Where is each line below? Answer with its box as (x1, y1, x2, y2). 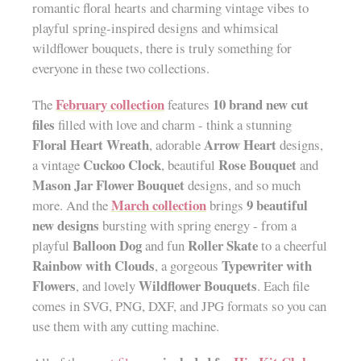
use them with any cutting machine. (32, 317, 219, 336)
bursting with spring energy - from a (99, 216, 297, 235)
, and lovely (76, 276, 139, 296)
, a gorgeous (155, 256, 222, 276)
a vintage (32, 156, 83, 175)
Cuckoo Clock (83, 155, 161, 176)
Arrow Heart (204, 135, 276, 156)
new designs (32, 215, 99, 236)
